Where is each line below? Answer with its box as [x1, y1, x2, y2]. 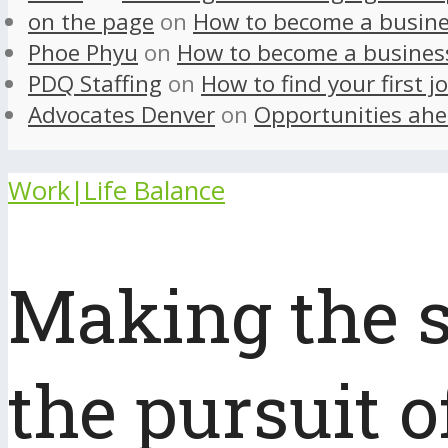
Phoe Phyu [28, 37, 138, 69]
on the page [28, 6, 154, 38]
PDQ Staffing [28, 68, 162, 100]
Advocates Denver [28, 99, 215, 131]
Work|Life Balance [8, 172, 225, 208]
